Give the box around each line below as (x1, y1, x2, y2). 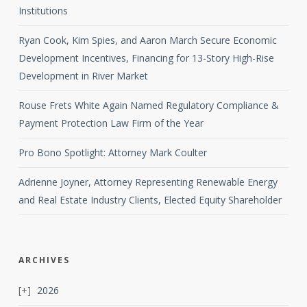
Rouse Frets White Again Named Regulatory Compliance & (18, 99, 279, 112)
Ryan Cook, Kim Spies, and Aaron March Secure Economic (18, 34, 277, 47)
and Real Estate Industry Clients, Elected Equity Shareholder (18, 193, 282, 206)
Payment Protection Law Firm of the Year (18, 116, 204, 130)
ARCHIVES (18, 254, 70, 266)
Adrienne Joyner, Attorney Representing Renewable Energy (18, 175, 278, 188)
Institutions (18, 4, 68, 17)
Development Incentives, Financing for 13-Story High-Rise (18, 51, 274, 64)
